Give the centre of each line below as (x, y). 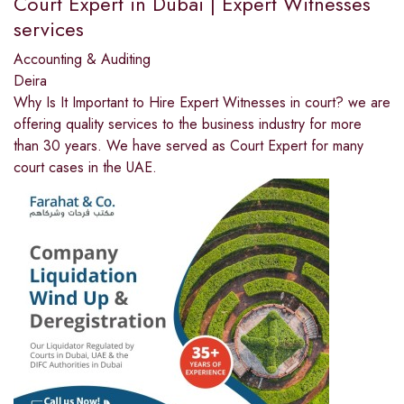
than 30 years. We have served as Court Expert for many (188, 145)
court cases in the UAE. (85, 167)
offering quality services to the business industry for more (188, 124)
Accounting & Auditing (82, 59)
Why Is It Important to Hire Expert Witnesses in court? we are (202, 102)
